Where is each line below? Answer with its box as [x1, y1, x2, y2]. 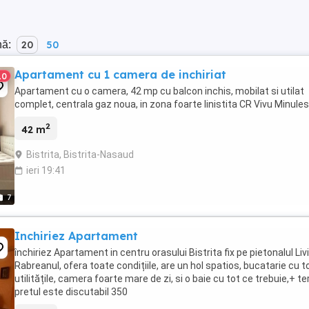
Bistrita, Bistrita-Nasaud [26, 149, 134, 161]
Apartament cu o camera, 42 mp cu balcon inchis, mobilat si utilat [14, 85, 304, 97]
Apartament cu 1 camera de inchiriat [14, 67, 226, 81]
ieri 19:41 [26, 165, 66, 177]
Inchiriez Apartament [14, 228, 138, 243]
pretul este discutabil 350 [14, 286, 128, 297]
